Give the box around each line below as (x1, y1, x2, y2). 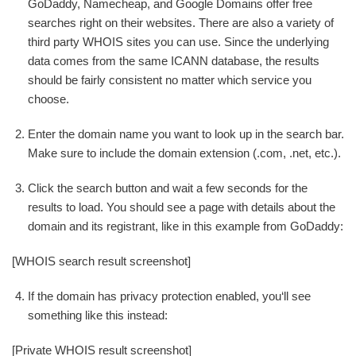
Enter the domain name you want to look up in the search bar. (28, 127, 344, 141)
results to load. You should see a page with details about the (28, 200, 335, 214)
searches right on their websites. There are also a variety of (28, 16, 334, 29)
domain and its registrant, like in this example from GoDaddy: (28, 219, 343, 233)
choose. (28, 92, 69, 106)
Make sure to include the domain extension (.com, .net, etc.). (28, 146, 341, 160)
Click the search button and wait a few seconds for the (28, 181, 308, 195)
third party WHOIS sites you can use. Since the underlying (28, 35, 329, 48)
